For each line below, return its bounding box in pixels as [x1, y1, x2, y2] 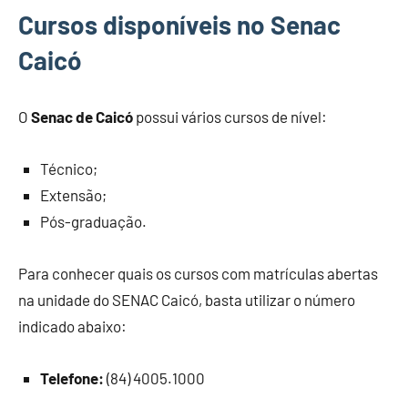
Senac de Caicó [31, 107, 133, 126]
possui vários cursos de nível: [133, 107, 327, 126]
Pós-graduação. [40, 212, 147, 230]
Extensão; [40, 186, 107, 204]
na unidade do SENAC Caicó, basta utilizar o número [18, 291, 355, 309]
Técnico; [40, 159, 97, 178]
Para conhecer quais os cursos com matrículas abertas [18, 264, 378, 282]
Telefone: [40, 369, 104, 387]
